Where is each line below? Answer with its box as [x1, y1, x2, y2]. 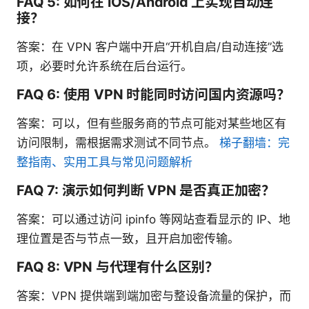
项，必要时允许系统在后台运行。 [17, 59, 192, 74]
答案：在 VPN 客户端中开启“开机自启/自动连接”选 [17, 40, 283, 54]
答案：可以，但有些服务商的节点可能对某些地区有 [17, 117, 286, 131]
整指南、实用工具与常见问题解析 [17, 155, 192, 170]
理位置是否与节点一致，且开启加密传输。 [17, 232, 239, 246]
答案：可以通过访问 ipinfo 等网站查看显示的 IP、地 [17, 212, 290, 227]
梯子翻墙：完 [219, 136, 290, 150]
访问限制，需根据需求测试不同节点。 [17, 136, 219, 150]
